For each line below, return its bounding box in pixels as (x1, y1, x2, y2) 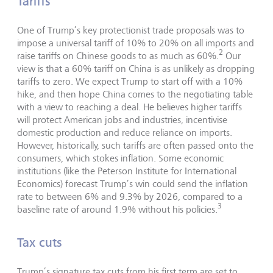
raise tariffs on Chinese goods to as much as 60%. (17, 50, 219, 62)
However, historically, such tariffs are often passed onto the (17, 140, 253, 151)
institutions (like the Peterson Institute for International (17, 165, 236, 177)
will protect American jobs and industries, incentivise (17, 114, 227, 126)
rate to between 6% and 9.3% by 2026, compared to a (17, 191, 243, 202)
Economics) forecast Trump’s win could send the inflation (17, 178, 248, 190)
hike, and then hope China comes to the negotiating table (17, 88, 253, 100)
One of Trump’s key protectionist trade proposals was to (17, 24, 244, 36)
